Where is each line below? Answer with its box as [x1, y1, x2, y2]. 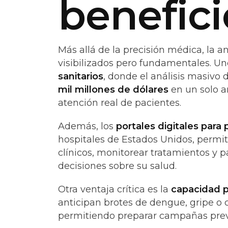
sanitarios [58, 71, 103, 82]
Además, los [58, 121, 116, 132]
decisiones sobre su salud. [58, 160, 177, 172]
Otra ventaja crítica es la [58, 184, 171, 195]
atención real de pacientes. [58, 97, 181, 108]
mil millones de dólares [58, 84, 168, 95]
